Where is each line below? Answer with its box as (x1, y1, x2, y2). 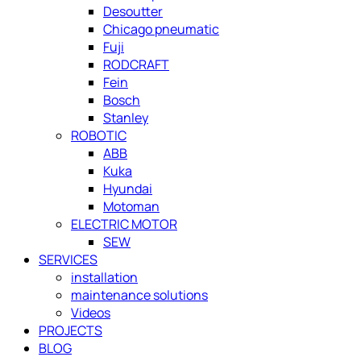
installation (71, 268, 138, 287)
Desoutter (103, 2, 163, 21)
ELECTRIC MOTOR (71, 215, 177, 234)
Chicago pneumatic (103, 20, 219, 39)
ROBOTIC (71, 127, 127, 145)
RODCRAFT (103, 56, 169, 74)
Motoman (103, 197, 160, 216)
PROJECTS (39, 322, 102, 340)
